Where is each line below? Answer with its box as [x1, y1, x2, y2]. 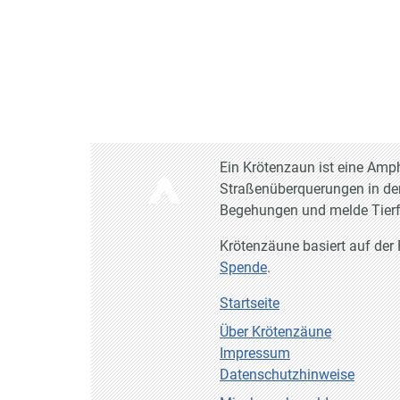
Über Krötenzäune [220, 323, 331, 341]
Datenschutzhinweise [220, 366, 354, 384]
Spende [220, 259, 267, 277]
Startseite [220, 295, 279, 312]
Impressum [220, 345, 290, 362]
